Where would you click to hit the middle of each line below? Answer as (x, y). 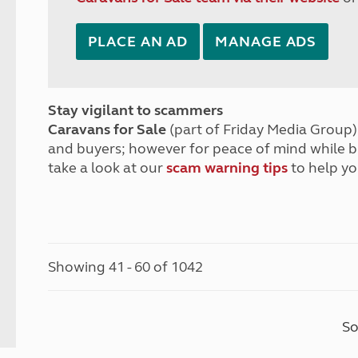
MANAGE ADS (266, 42)
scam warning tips (227, 168)
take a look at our (107, 168)
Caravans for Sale (107, 129)
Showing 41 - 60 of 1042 (126, 267)
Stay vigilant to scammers (136, 110)
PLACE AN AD (138, 42)
